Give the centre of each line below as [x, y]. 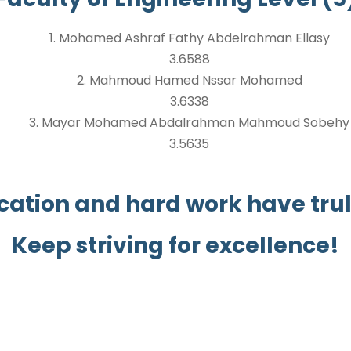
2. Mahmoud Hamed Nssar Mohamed [189, 80]
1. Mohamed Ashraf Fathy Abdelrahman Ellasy [189, 38]
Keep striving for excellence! [175, 246]
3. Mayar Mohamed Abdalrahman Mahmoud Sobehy [189, 123]
